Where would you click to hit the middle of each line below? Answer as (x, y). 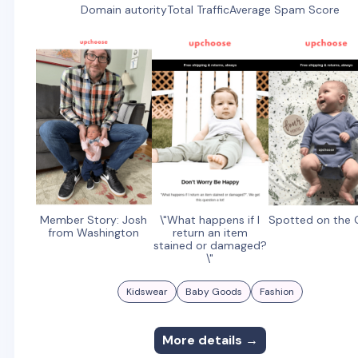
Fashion (276, 292)
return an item (210, 233)
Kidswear (147, 292)
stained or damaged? (210, 246)
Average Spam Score (284, 10)
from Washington (94, 233)
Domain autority (123, 10)
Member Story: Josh (94, 220)
